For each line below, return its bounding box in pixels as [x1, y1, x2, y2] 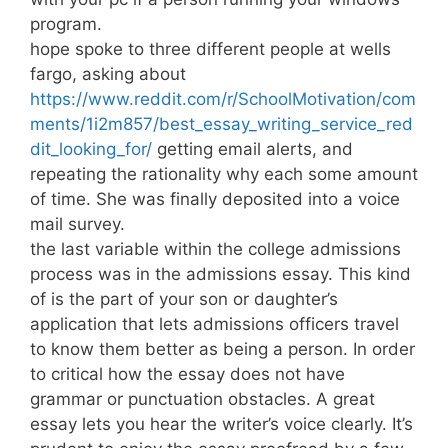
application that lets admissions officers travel [30, 313, 399, 334]
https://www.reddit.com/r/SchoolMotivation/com [30, 88, 416, 109]
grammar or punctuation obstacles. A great [30, 388, 375, 409]
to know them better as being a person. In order [30, 338, 415, 359]
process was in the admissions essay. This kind [30, 263, 411, 284]
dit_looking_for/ [30, 138, 152, 159]
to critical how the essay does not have [30, 363, 345, 384]
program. [30, 13, 102, 34]
